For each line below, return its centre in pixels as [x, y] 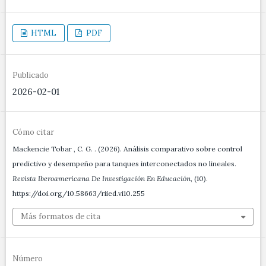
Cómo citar [33, 132]
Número [28, 259]
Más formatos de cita [61, 217]
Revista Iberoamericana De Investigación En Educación [102, 179]
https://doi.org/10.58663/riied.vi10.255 [79, 194]
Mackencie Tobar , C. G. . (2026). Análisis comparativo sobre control [127, 149]
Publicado [31, 75]
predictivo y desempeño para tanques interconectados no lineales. [124, 164]
